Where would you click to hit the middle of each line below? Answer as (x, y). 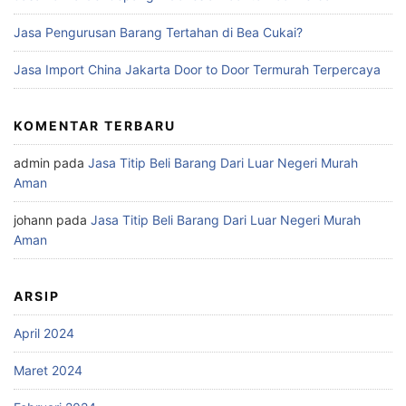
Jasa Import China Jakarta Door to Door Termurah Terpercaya (197, 70)
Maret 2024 (48, 371)
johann (33, 220)
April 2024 (44, 333)
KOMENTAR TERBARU (95, 126)
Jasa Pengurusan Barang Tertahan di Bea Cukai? (158, 33)
